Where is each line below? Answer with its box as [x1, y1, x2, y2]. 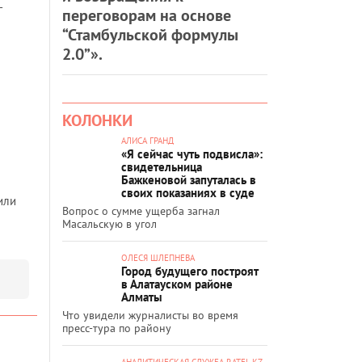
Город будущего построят [121, 263, 259, 279]
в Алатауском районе [121, 276, 233, 292]
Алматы [121, 288, 162, 305]
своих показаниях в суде [121, 184, 255, 200]
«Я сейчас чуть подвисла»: [121, 145, 263, 162]
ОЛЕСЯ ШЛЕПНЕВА [121, 251, 195, 263]
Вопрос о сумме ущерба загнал [62, 203, 220, 218]
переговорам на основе [62, 4, 231, 26]
